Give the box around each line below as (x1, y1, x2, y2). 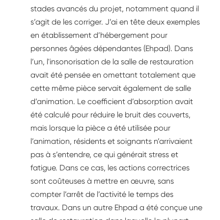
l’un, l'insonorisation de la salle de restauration (30, 57, 193, 67)
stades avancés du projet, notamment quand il (30, 4, 199, 14)
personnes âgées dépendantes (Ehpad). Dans (30, 44, 193, 54)
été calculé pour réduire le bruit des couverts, (30, 110, 191, 120)
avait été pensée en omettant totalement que (30, 70, 195, 80)
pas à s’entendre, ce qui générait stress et (30, 150, 178, 160)
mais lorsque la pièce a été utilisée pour (30, 123, 170, 133)
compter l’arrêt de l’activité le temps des (30, 190, 173, 199)
